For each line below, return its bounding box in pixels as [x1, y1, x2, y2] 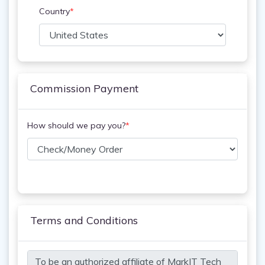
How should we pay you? [27, 120, 125, 131]
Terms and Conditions [30, 214, 138, 227]
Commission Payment [30, 82, 138, 95]
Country [39, 6, 70, 17]
